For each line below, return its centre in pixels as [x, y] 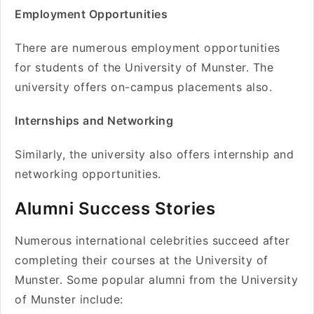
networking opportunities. [88, 174]
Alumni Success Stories [115, 209]
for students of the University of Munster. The [144, 67]
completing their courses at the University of [142, 260]
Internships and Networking [94, 121]
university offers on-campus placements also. [143, 87]
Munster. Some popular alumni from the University [156, 280]
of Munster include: [69, 299]
